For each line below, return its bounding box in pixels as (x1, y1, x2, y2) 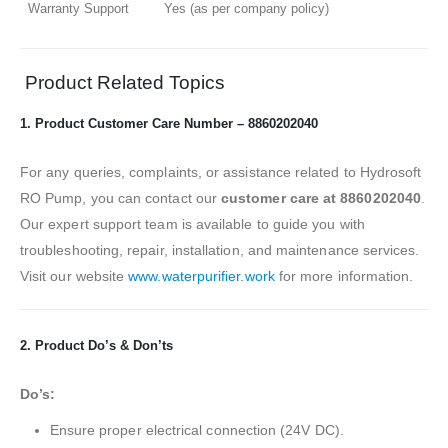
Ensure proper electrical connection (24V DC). (49, 421, 344, 438)
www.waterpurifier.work (128, 267, 275, 284)
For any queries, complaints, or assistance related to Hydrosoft (20, 163, 422, 180)
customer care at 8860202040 (221, 189, 421, 206)
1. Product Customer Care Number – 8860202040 (20, 115, 318, 131)
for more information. (274, 267, 414, 284)
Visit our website (20, 267, 129, 284)
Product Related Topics (20, 71, 225, 93)
